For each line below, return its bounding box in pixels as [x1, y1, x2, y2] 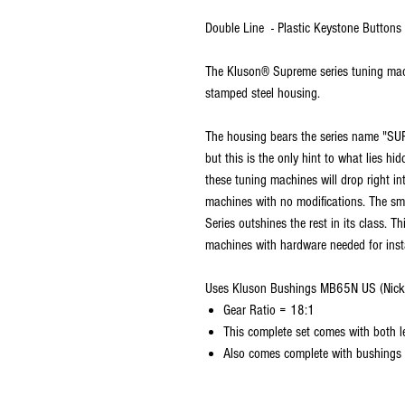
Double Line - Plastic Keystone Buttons [205, 19, 401, 36]
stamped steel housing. [205, 84, 324, 101]
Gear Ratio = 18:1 [223, 301, 315, 318]
